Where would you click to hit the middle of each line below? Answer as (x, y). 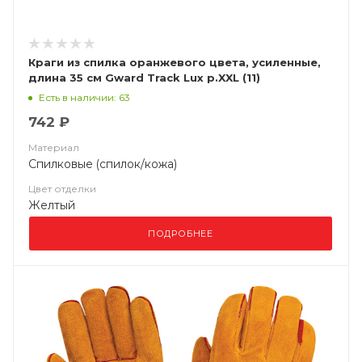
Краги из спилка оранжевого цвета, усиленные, (175, 62)
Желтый (52, 205)
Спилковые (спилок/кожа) (103, 164)
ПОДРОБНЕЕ (181, 234)
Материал (54, 147)
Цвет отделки (62, 189)
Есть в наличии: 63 (84, 97)
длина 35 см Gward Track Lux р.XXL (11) (144, 78)
